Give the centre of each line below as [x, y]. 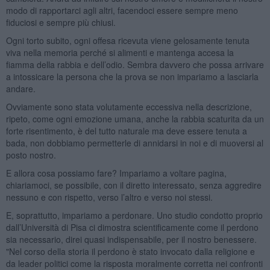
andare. [20, 88]
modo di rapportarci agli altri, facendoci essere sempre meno [122, 10]
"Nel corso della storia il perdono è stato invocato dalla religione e [130, 251]
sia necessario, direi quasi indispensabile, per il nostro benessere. [131, 239]
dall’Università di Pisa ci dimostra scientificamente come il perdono [132, 227]
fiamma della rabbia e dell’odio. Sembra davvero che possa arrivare [135, 64]
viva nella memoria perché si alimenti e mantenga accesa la [120, 52]
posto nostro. [31, 155]
